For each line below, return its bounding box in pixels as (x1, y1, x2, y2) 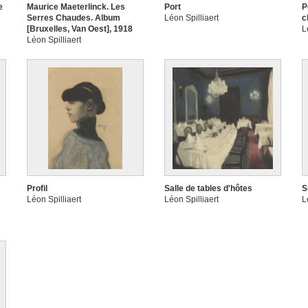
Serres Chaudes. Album (27, 13, 120, 23)
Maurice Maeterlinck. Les (27, 2, 125, 12)
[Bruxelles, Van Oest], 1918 (27, 24, 133, 34)
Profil (27, 184, 47, 193)
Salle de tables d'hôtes (164, 184, 252, 193)
